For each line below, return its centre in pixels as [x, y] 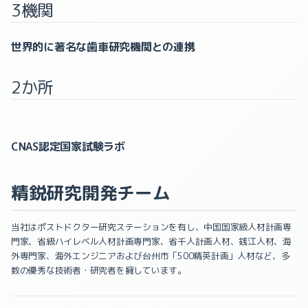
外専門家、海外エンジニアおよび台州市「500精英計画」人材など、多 [151, 256]
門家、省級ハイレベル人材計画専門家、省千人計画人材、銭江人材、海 [151, 242]
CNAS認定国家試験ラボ [68, 147]
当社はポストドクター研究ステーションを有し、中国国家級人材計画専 [151, 227]
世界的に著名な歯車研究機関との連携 [103, 46]
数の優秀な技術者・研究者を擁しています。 [99, 271]
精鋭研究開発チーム [91, 192]
